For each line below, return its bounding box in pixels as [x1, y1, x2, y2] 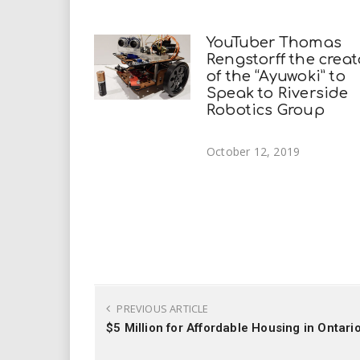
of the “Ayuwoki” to [207, 68, 346, 85]
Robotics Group [207, 102, 325, 119]
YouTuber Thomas [207, 35, 342, 51]
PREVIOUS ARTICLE [114, 301, 209, 316]
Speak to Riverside [207, 85, 349, 102]
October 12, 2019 [207, 143, 301, 159]
